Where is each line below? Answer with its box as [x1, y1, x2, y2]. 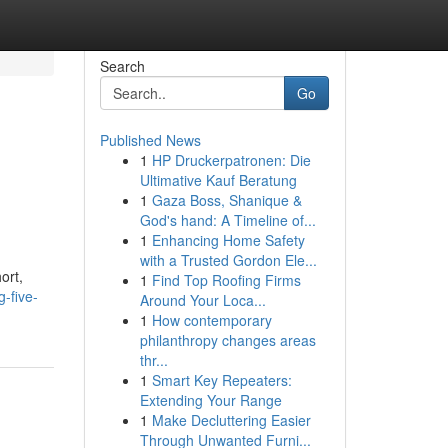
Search [99, 56, 145, 76]
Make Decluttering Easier [151, 410, 311, 430]
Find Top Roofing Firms [151, 270, 301, 290]
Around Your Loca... [139, 290, 266, 310]
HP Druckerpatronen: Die [151, 150, 311, 170]
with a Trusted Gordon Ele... [139, 250, 317, 270]
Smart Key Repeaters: [151, 370, 292, 390]
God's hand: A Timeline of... [139, 210, 316, 230]
